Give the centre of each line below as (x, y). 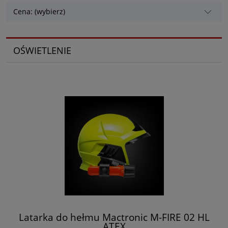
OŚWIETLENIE (42, 50)
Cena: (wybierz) (39, 12)
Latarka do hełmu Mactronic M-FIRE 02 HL (114, 217)
